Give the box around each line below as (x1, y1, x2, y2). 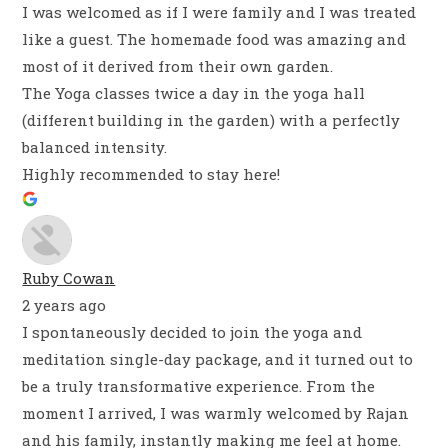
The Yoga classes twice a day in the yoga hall (22, 83, 366, 103)
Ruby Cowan (22, 268, 116, 288)
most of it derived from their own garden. (22, 56, 334, 76)
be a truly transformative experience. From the (22, 376, 376, 396)
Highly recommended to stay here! (22, 164, 281, 184)
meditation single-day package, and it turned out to (22, 349, 414, 369)
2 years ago (22, 295, 107, 315)
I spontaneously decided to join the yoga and (22, 322, 363, 342)
